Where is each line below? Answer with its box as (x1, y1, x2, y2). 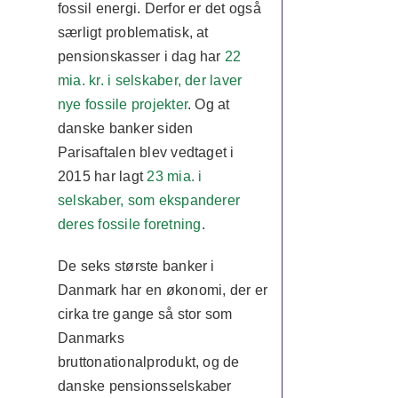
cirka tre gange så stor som (57, 306, 233, 322)
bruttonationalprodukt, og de (57, 354, 240, 370)
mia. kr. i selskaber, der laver (57, 73, 243, 88)
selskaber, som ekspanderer (57, 193, 241, 208)
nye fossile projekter (57, 97, 188, 112)
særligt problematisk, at (57, 25, 209, 40)
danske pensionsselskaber (57, 378, 232, 394)
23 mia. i (147, 169, 203, 184)
